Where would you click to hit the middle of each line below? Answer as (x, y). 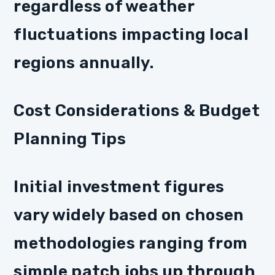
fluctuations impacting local (131, 35)
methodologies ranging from (131, 243)
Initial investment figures (119, 186)
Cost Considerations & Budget (137, 110)
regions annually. (84, 63)
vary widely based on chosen (129, 215)
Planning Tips (70, 138)
